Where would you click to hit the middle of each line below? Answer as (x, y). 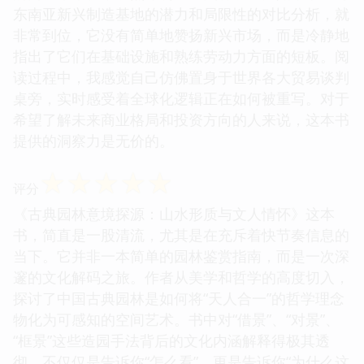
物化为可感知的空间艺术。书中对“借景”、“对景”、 (176, 319)
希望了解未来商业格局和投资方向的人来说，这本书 (181, 119)
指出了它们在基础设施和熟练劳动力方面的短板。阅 (181, 56)
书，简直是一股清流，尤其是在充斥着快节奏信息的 (181, 234)
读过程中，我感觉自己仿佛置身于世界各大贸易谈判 (181, 77)
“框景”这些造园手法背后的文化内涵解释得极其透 (171, 340)
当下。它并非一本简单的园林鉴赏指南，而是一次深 (181, 256)
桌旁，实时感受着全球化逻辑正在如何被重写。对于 (181, 98)
